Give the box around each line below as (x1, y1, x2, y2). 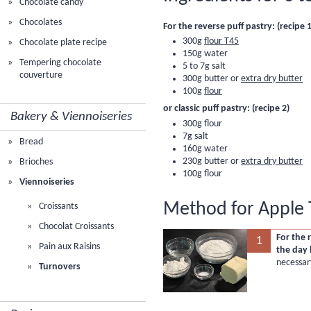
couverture (19, 70, 62, 81)
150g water (183, 49, 228, 60)
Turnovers (37, 262, 81, 273)
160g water (183, 143, 228, 154)
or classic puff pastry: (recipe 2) (163, 103, 289, 115)
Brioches (17, 156, 53, 167)
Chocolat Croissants (37, 221, 115, 232)
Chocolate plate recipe (17, 37, 108, 49)
